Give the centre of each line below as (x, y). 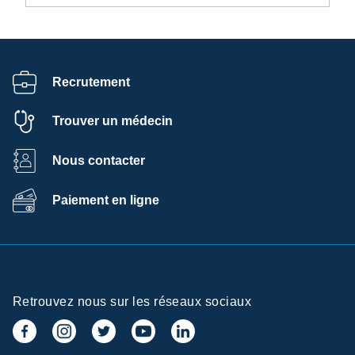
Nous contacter (99, 160)
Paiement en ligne (106, 200)
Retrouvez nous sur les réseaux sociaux (132, 301)
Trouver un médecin (113, 121)
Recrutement (91, 82)
